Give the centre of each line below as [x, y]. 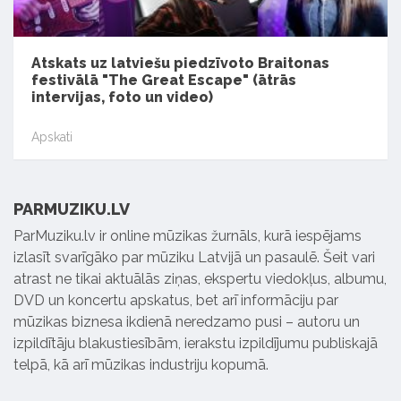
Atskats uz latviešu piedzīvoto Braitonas [180, 64]
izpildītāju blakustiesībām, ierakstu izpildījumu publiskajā [196, 344]
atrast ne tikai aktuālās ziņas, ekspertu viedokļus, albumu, [200, 279]
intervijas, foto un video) [122, 98]
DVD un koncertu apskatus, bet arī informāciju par [176, 301]
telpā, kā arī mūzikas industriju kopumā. [141, 365]
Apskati [52, 137]
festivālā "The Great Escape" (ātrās [164, 81]
